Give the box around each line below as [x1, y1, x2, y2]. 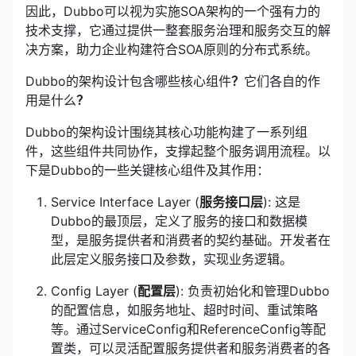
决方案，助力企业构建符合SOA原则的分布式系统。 [25, 41, 318, 57]
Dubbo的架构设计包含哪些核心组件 [25, 73, 231, 89]
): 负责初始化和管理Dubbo [176, 283, 330, 299]
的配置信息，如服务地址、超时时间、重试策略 [51, 302, 318, 318]
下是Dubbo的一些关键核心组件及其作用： [25, 162, 269, 178]
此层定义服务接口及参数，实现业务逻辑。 [51, 251, 292, 267]
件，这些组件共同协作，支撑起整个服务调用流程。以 [25, 143, 331, 159]
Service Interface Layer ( [51, 194, 199, 210]
